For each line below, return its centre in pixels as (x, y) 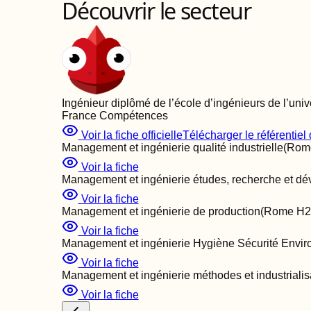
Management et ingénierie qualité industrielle (172, 148)
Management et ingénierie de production (161, 211)
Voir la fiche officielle (130, 135)
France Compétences (115, 116)
